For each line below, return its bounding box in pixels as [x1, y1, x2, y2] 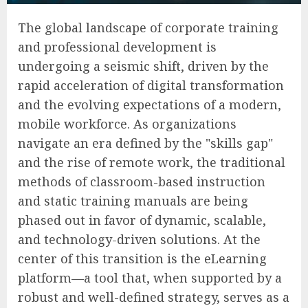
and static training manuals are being [18, 192, 248, 210]
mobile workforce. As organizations [18, 115, 236, 133]
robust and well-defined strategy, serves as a [18, 289, 289, 306]
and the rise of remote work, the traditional [18, 154, 285, 171]
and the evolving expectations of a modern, [18, 96, 281, 113]
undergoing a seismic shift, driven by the [18, 58, 269, 75]
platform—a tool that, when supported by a [18, 269, 282, 287]
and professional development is [18, 38, 217, 56]
